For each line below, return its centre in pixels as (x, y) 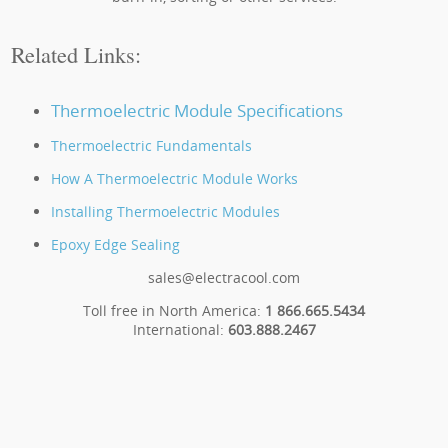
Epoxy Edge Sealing (116, 244)
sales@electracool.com (224, 277)
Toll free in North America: (174, 310)
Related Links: (76, 53)
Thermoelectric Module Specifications (197, 110)
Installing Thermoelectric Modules (166, 211)
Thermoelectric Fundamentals (152, 145)
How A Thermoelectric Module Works (175, 178)
